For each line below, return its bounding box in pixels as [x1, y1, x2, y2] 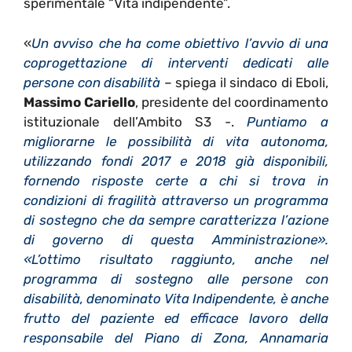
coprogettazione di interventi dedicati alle [24, 54, 328, 71]
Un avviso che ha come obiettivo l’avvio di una [31, 35, 328, 51]
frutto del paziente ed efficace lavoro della [24, 310, 328, 326]
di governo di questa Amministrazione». [24, 231, 328, 247]
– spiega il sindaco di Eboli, [160, 74, 328, 90]
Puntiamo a [247, 113, 329, 130]
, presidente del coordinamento [135, 93, 328, 110]
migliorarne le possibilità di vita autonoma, [24, 133, 328, 149]
